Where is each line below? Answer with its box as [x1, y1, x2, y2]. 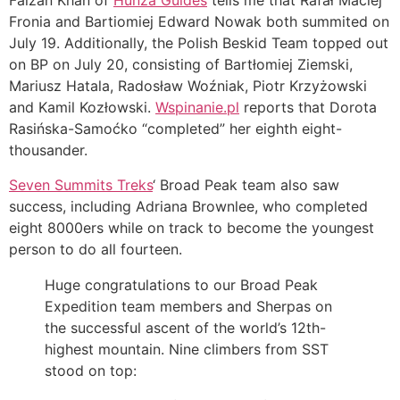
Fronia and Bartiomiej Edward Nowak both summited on [9, 12, 389, 31]
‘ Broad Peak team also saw [153, 175, 339, 194]
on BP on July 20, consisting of [9, 55, 224, 74]
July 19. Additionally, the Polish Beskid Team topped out [9, 34, 388, 53]
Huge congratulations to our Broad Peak [45, 275, 318, 294]
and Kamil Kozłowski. [9, 98, 155, 117]
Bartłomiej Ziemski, [224, 55, 353, 74]
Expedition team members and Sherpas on [45, 296, 332, 315]
